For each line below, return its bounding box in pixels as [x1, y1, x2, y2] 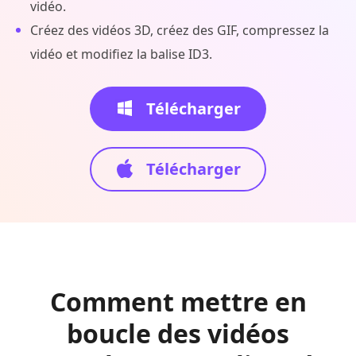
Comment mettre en [49, 284, 307, 319]
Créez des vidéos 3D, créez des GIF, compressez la [30, 21, 329, 39]
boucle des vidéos [67, 316, 289, 350]
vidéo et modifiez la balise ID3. [30, 45, 212, 63]
